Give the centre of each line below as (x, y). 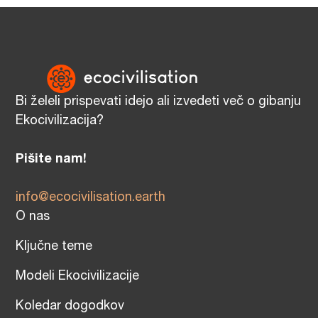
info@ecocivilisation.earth (91, 198)
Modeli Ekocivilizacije (78, 276)
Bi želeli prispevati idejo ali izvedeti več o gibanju (159, 102)
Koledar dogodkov (70, 306)
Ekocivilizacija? (60, 121)
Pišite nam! (51, 159)
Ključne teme (54, 247)
